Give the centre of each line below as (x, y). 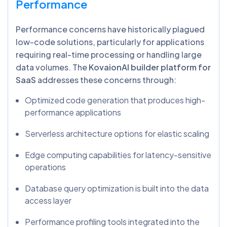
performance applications (73, 112)
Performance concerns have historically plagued (110, 29)
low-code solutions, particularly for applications (110, 42)
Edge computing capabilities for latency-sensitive (118, 155)
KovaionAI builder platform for (150, 67)
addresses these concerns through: (106, 80)
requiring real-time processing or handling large (109, 55)
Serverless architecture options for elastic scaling (117, 134)
